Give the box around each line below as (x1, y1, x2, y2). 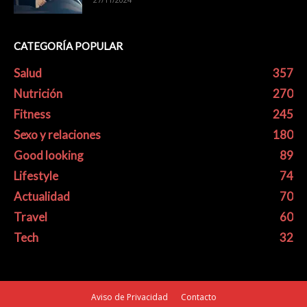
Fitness (14, 106, 51, 121)
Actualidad (14, 188, 70, 204)
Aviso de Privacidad (90, 291, 168, 303)
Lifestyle (14, 168, 58, 183)
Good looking (14, 147, 84, 162)
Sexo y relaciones (14, 127, 101, 142)
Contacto (180, 291, 217, 303)
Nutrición (14, 86, 62, 101)
